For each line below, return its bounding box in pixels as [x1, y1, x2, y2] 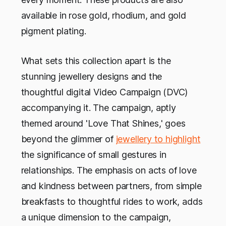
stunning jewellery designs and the [21, 71, 162, 82]
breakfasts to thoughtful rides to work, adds [21, 196, 203, 207]
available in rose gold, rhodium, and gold [21, 10, 186, 21]
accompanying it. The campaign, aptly [21, 102, 176, 114]
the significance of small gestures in [21, 149, 166, 160]
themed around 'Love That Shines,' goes [21, 118, 186, 129]
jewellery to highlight [116, 134, 201, 145]
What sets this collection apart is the [21, 55, 171, 67]
